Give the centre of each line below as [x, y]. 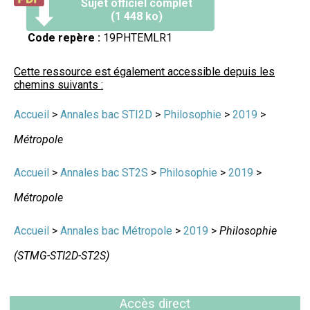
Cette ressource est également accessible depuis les [144, 71]
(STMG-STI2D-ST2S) [62, 255]
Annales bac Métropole [116, 230]
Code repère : [64, 37]
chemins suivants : [58, 84]
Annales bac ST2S [104, 172]
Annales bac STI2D [106, 114]
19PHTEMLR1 [136, 37]
